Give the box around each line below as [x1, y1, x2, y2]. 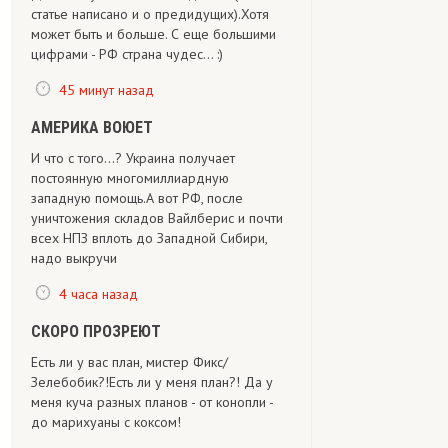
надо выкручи [31, 249, 117, 267]
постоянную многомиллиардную [31, 169, 229, 187]
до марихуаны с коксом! [31, 413, 181, 431]
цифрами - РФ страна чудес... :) [31, 45, 223, 63]
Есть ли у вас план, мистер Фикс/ [31, 353, 228, 371]
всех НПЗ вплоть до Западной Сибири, [31, 229, 267, 247]
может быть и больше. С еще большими [31, 25, 276, 43]
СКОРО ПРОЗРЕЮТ [31, 322, 161, 341]
